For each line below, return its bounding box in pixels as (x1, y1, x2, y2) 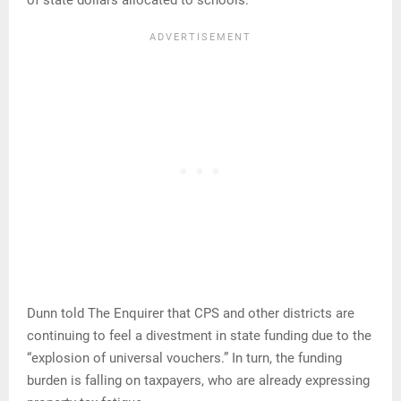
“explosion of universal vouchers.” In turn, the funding (27, 350, 342, 367)
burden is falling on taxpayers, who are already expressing (27, 372, 370, 389)
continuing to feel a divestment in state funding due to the (27, 328, 371, 345)
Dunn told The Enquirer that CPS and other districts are (27, 305, 354, 322)
